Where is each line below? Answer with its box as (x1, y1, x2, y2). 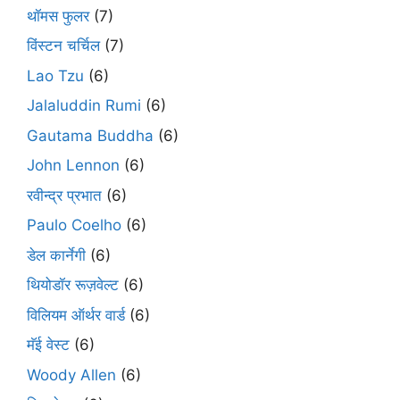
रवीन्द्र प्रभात (27, 186, 102, 204)
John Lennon (27, 156, 120, 175)
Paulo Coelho (27, 216, 121, 235)
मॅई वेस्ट (27, 336, 70, 354)
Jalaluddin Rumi (27, 96, 141, 115)
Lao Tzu (27, 66, 84, 85)
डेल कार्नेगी (27, 246, 86, 264)
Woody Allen (27, 365, 116, 384)
